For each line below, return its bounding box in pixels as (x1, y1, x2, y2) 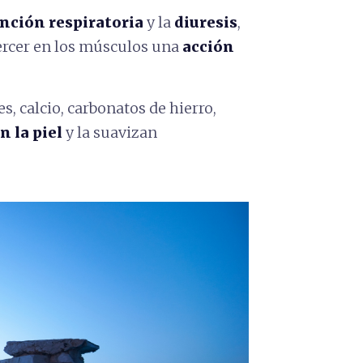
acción (182, 37, 234, 56)
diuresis (174, 13, 237, 32)
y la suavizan (62, 123, 157, 142)
